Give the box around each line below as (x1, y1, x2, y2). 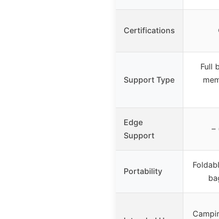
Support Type (124, 74, 175, 85)
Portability (124, 166, 162, 176)
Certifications (124, 25, 175, 35)
